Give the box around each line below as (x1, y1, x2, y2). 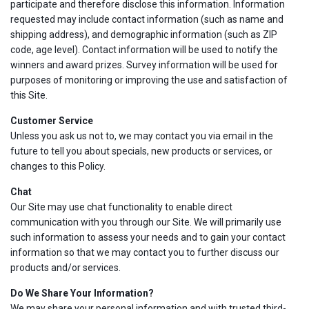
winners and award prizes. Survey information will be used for (10, 59, 278, 70)
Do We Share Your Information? (10, 288, 154, 299)
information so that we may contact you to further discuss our (10, 247, 279, 258)
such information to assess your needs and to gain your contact (10, 232, 286, 243)
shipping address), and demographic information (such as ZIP (10, 29, 277, 40)
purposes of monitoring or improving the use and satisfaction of (10, 74, 288, 86)
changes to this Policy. (10, 161, 106, 172)
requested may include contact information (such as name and (10, 14, 283, 25)
